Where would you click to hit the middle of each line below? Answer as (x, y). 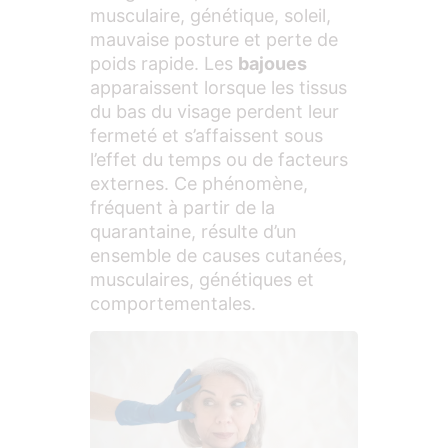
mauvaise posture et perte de (214, 40)
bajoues (272, 64)
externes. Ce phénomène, (199, 184)
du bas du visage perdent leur (214, 112)
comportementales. (173, 304)
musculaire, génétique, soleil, (210, 16)
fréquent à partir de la (182, 208)
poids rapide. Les (164, 64)
